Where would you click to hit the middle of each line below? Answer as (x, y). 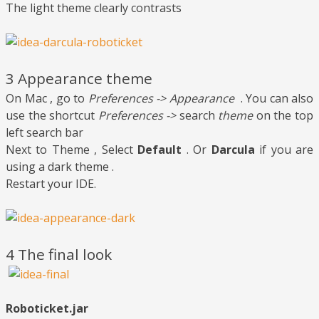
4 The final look (59, 255)
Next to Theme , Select (72, 150)
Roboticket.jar (47, 309)
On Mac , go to (47, 99)
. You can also (273, 99)
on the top (285, 116)
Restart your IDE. (51, 184)
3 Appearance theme (79, 79)
